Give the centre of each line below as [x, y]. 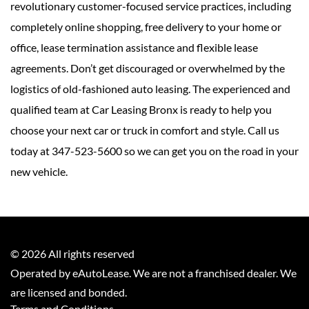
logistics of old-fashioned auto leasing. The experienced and [150, 89]
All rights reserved [90, 254]
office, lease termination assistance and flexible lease [134, 48]
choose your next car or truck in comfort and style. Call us [145, 130]
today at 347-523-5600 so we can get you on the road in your [154, 151]
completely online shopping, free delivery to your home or [146, 27]
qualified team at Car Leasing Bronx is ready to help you [141, 110]
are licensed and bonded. [69, 292]
